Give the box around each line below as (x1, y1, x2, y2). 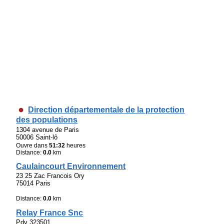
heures (65, 141, 86, 149)
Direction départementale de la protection (28, 105, 185, 114)
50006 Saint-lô (16, 133, 58, 141)
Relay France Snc (16, 208, 83, 217)
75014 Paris (16, 179, 51, 187)
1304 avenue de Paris (16, 125, 79, 133)
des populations (16, 115, 78, 124)
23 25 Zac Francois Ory (16, 172, 85, 180)
